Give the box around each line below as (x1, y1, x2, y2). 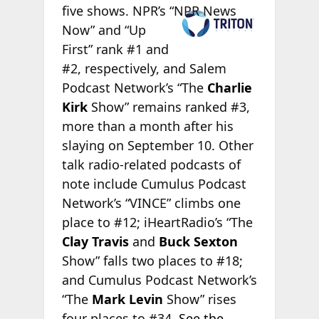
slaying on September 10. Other (61, 136, 253, 154)
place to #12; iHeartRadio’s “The (61, 213, 253, 231)
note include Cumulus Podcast (61, 174, 246, 192)
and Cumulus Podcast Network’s (61, 271, 257, 288)
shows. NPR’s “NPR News (83, 1, 236, 19)
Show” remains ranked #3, (87, 98, 250, 115)
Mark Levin (91, 290, 163, 308)
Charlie (206, 78, 252, 96)
